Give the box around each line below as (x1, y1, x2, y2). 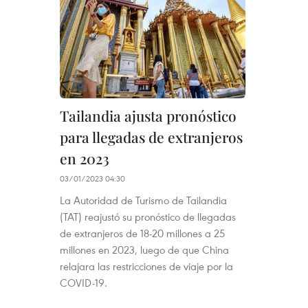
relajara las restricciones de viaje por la (60, 259, 233, 273)
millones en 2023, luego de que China (60, 243, 229, 256)
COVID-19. (60, 276, 107, 289)
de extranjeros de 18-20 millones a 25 (60, 226, 225, 240)
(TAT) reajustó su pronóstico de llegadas (60, 210, 236, 223)
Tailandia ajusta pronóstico (60, 106, 236, 125)
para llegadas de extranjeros (60, 127, 243, 146)
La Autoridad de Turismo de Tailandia (60, 193, 227, 207)
